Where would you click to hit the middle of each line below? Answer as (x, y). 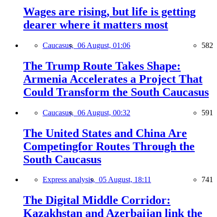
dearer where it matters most (96, 24)
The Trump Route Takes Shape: (102, 66)
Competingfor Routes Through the (109, 146)
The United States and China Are (105, 133)
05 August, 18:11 (125, 180)
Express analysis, (71, 180)
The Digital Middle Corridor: (97, 200)
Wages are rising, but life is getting (109, 11)
